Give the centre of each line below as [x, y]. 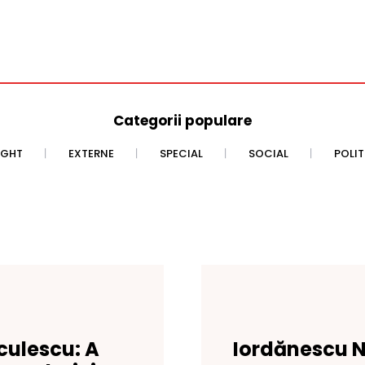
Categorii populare [182, 121]
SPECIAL [181, 154]
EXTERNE [91, 154]
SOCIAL [268, 154]
